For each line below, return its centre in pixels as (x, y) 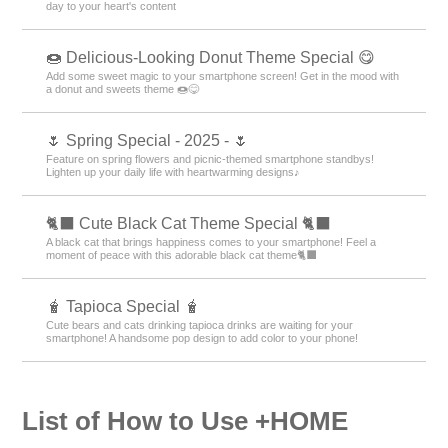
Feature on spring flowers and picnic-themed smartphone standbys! (210, 158)
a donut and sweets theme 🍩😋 (123, 88)
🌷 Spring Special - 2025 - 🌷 (148, 140)
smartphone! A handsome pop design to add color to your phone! (202, 337)
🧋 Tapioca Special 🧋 (123, 306)
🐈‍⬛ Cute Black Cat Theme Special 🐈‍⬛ (189, 223)
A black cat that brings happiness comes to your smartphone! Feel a (211, 241)
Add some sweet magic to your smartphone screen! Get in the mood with (223, 75)
